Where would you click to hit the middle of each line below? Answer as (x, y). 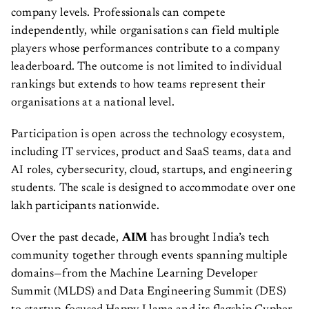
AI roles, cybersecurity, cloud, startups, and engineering (151, 170)
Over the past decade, (67, 238)
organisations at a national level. (93, 103)
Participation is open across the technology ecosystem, (148, 134)
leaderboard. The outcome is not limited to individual (147, 67)
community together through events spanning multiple (149, 256)
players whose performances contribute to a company (146, 49)
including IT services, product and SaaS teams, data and (151, 152)
